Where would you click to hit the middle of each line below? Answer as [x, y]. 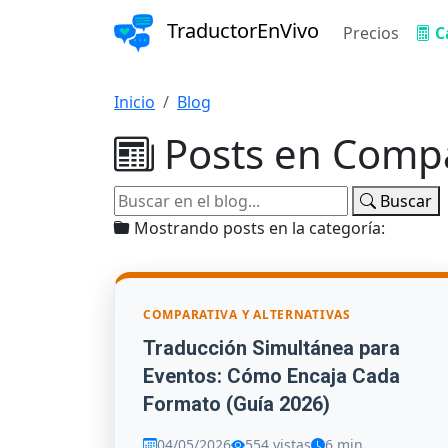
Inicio [134, 102]
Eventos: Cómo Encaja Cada [271, 375]
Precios [371, 33]
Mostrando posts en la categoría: [259, 228]
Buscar [404, 201]
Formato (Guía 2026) [236, 403]
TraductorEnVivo [240, 31]
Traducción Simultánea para [271, 347]
